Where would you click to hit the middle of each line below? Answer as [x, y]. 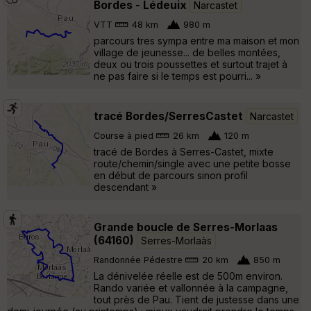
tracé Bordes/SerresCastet [168, 116]
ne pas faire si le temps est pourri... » [177, 76]
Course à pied [124, 136]
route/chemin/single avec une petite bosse [192, 163]
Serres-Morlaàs [176, 240]
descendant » [125, 187]
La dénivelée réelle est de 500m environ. [188, 276]
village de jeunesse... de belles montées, [187, 52]
